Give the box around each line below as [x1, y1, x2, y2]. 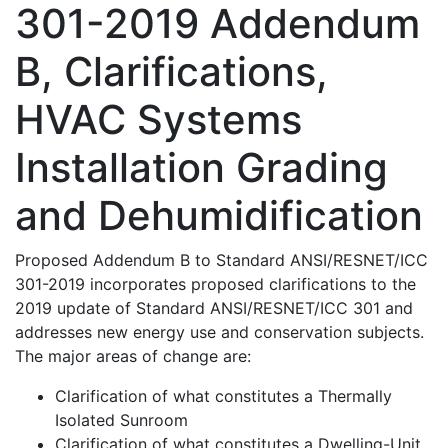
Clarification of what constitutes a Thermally [55, 386, 392, 406]
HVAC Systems [15, 95, 302, 144]
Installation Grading [15, 143, 388, 192]
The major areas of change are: [15, 346, 251, 366]
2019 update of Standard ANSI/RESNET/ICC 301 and [15, 298, 413, 318]
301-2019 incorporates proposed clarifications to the [15, 274, 416, 294]
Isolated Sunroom [55, 410, 188, 430]
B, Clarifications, [15, 47, 328, 96]
